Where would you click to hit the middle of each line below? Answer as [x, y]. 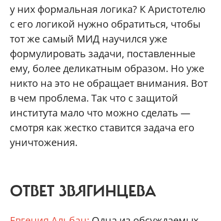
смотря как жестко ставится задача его [102, 127]
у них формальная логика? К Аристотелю [108, 9]
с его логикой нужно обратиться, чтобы [105, 24]
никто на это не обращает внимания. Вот [109, 83]
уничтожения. [44, 142]
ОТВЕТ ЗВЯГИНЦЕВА [83, 191]
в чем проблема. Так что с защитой [94, 98]
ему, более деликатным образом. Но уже [107, 68]
